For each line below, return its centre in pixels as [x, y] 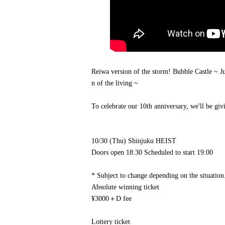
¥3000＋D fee [111, 199]
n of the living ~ [115, 83]
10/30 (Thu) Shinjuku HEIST [134, 141]
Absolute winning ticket [125, 187]
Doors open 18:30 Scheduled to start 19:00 [152, 153]
